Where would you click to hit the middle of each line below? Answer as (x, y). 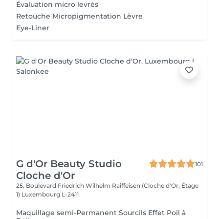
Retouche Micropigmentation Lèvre (79, 16)
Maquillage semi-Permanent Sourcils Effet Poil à (101, 213)
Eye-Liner (33, 28)
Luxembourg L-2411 (50, 194)
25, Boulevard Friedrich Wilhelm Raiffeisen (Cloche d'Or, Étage (107, 186)
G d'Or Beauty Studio (69, 164)
